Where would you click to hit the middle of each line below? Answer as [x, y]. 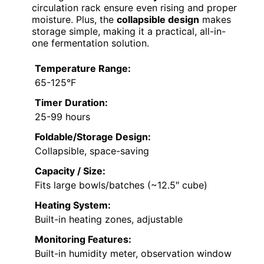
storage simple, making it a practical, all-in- [129, 32]
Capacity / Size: [70, 171]
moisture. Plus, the [74, 20]
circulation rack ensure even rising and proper [134, 8]
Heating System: [73, 205]
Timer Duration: [71, 103]
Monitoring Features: [83, 240]
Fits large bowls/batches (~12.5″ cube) [121, 185]
